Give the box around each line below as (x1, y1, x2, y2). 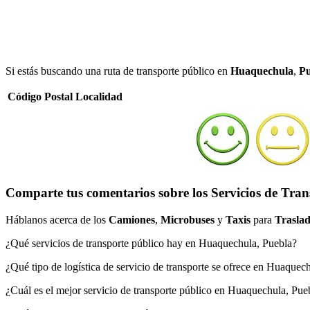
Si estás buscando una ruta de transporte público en (6, 64, 230, 77)
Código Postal (8, 90, 73, 102)
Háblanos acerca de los (6, 213, 109, 226)
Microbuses (161, 213, 215, 226)
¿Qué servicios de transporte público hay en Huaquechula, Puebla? (6, 237, 297, 249)
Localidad (75, 90, 122, 102)
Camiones (109, 213, 155, 226)
